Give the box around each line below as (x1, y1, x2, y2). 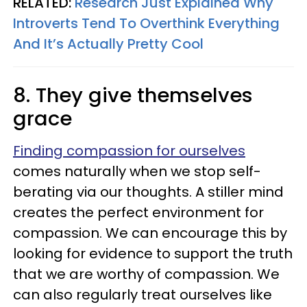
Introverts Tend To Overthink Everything (13, 14, 280, 33)
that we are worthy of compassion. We (13, 265, 280, 284)
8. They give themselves (13, 82, 253, 109)
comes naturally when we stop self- (13, 162, 261, 181)
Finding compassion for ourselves (13, 141, 245, 160)
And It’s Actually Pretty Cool (13, 34, 204, 53)
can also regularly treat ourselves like (13, 285, 272, 304)
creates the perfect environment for (13, 203, 264, 222)
